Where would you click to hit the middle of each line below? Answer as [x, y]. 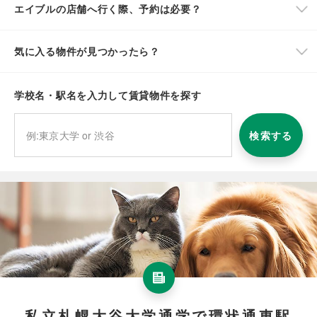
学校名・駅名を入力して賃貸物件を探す [108, 95]
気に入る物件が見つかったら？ [87, 51]
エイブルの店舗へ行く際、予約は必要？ [108, 9]
